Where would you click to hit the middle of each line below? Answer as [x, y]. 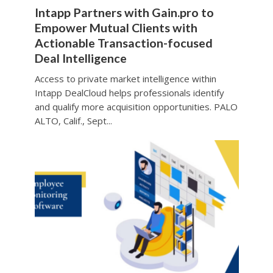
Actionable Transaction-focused [123, 43]
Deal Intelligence [80, 58]
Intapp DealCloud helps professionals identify [129, 93]
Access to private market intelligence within [125, 79]
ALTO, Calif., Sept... [73, 121]
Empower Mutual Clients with [116, 28]
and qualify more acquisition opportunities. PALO [136, 107]
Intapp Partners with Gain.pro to [124, 13]
